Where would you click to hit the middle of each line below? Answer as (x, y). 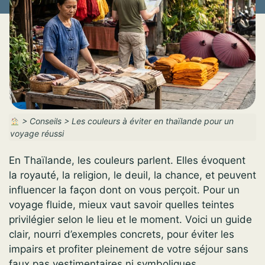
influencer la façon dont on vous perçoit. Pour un (124, 190)
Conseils (45, 121)
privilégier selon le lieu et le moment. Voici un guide (130, 220)
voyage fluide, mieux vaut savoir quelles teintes (122, 205)
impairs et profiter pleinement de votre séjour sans (129, 249)
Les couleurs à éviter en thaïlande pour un (152, 121)
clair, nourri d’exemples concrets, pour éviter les (122, 235)
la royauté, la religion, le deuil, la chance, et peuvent (132, 175)
